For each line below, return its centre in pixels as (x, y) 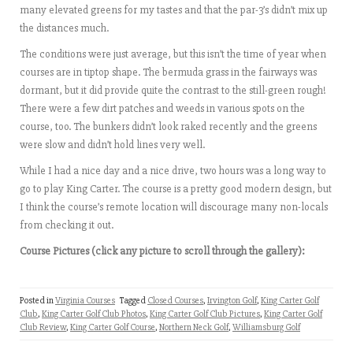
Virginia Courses (85, 301)
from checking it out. (67, 225)
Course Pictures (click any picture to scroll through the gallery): (162, 251)
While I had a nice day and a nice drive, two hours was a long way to (173, 171)
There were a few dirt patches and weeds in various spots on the (162, 108)
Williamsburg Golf (266, 327)
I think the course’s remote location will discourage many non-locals (174, 207)
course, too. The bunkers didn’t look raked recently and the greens (168, 126)
